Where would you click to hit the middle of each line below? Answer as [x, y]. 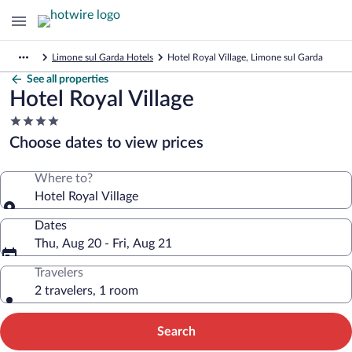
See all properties [68, 79]
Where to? [64, 178]
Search [176, 332]
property [33, 151]
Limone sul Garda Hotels [103, 57]
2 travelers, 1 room [86, 291]
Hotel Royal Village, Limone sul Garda [245, 57]
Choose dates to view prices [106, 143]
